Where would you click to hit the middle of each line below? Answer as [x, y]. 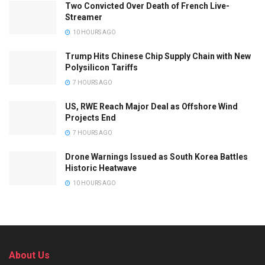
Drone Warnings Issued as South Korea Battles [156, 157]
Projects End [91, 118]
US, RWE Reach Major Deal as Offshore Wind [151, 106]
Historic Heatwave [101, 168]
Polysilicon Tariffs [101, 67]
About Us [29, 255]
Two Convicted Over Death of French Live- [147, 6]
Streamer [84, 17]
